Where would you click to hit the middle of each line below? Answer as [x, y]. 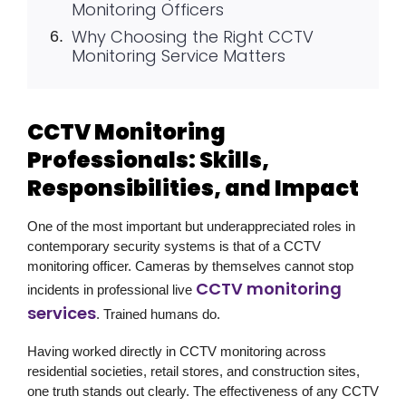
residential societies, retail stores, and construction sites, [193, 371]
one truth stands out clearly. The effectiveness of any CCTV [203, 391]
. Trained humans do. [158, 314]
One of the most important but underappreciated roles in [191, 226]
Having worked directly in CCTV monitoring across [177, 351]
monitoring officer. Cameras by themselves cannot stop [190, 266]
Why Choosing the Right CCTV [192, 36]
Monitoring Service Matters [178, 55]
